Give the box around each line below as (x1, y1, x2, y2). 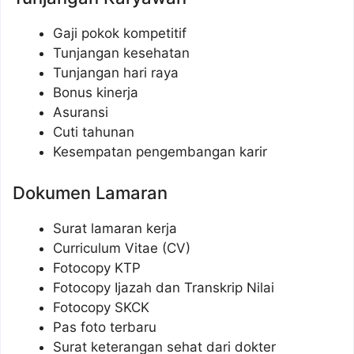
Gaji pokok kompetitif (53, 25, 186, 42)
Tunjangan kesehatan (53, 45, 190, 62)
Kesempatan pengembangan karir (53, 144, 267, 160)
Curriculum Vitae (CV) (53, 239, 190, 256)
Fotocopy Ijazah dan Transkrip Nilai (53, 279, 274, 296)
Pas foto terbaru (53, 318, 156, 335)
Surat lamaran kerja (53, 220, 177, 236)
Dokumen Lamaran (13, 182, 168, 203)
